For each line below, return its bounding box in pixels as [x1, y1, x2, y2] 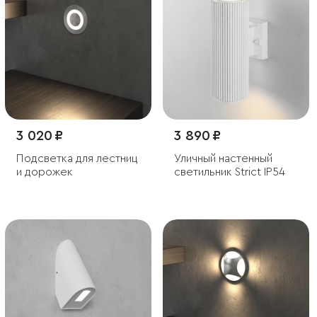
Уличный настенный [174, 153, 272, 164]
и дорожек [16, 166, 73, 178]
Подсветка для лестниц [16, 153, 138, 164]
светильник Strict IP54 [174, 166, 285, 178]
